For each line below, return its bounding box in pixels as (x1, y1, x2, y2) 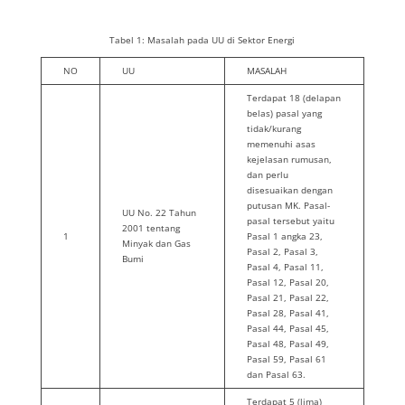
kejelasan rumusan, (246, 153, 332, 165)
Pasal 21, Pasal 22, (246, 291, 329, 304)
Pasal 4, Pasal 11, (246, 260, 324, 273)
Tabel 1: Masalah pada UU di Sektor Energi (109, 33, 296, 46)
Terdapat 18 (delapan (246, 91, 341, 104)
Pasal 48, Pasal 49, (246, 337, 329, 350)
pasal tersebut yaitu (246, 214, 334, 227)
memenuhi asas (246, 137, 316, 150)
